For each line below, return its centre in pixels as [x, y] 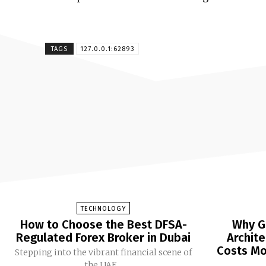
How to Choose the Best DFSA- [103, 224]
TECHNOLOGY [104, 208]
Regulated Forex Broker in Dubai [104, 237]
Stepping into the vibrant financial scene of [104, 252]
